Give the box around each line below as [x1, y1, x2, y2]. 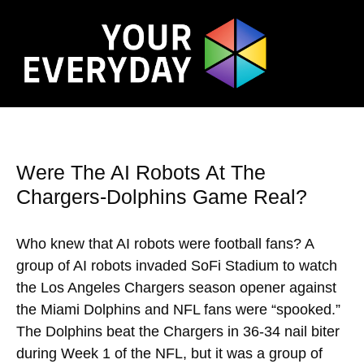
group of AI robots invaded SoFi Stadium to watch [16, 258, 337, 275]
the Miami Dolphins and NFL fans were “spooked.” [16, 301, 340, 318]
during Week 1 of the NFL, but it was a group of [16, 345, 323, 362]
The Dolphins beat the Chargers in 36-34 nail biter [16, 323, 340, 340]
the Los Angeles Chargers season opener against [16, 279, 336, 297]
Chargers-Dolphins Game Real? [16, 185, 307, 209]
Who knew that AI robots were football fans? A [16, 236, 314, 253]
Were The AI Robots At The [16, 161, 266, 184]
